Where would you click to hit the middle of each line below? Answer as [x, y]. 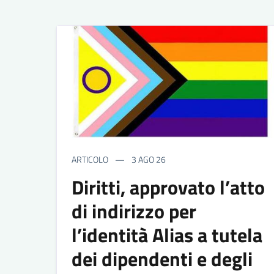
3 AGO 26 [148, 159]
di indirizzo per [134, 211]
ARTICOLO [90, 159]
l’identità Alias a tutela [167, 235]
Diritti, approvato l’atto [168, 187]
